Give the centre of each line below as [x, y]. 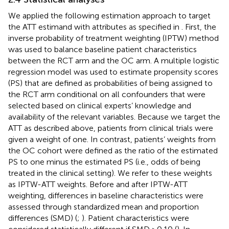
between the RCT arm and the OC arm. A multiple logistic [114, 60]
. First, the [199, 27]
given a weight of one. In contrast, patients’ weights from [112, 139]
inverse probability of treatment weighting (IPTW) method [113, 38]
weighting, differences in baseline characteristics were [106, 195]
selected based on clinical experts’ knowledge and [100, 105]
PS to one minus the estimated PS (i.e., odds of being [104, 162]
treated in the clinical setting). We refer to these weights [110, 173]
